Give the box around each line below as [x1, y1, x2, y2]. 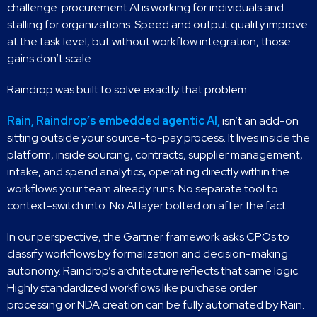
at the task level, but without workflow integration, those [7, 34, 291, 49]
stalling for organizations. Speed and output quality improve [7, 17, 308, 32]
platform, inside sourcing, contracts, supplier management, [7, 147, 303, 162]
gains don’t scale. [7, 51, 93, 66]
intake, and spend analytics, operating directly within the [7, 164, 289, 179]
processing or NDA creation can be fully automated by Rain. [7, 297, 304, 312]
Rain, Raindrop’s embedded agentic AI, [7, 113, 220, 128]
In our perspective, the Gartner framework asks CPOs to [7, 229, 289, 244]
